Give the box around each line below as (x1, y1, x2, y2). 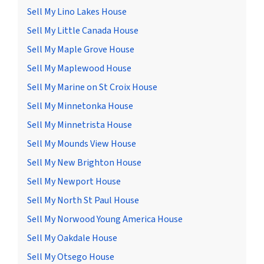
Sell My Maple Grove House (27, 43, 134, 57)
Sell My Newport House (27, 175, 121, 189)
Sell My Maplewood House (27, 62, 131, 75)
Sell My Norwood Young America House (27, 213, 183, 226)
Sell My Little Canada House (27, 24, 138, 38)
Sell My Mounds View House (27, 137, 136, 151)
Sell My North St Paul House (27, 194, 139, 207)
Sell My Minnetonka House (27, 100, 133, 113)
